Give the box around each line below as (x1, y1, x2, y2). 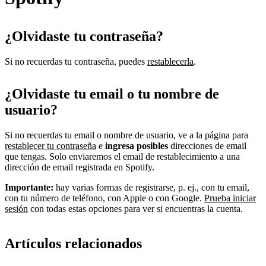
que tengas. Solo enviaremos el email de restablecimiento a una (5, 151, 240, 162)
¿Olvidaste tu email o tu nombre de (5, 86, 219, 102)
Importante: (5, 182, 53, 193)
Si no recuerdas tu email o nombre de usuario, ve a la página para (5, 130, 248, 141)
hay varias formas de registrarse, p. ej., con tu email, (53, 182, 249, 193)
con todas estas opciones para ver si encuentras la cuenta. (28, 204, 243, 214)
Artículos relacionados (5, 236, 142, 251)
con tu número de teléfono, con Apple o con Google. (5, 193, 204, 204)
